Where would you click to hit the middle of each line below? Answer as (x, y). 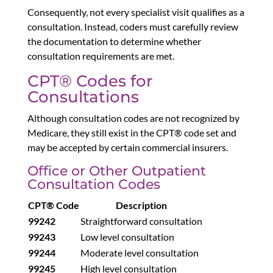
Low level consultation (127, 237)
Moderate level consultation (139, 253)
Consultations (83, 97)
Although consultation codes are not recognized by (133, 118)
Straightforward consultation (141, 221)
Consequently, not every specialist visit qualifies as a (136, 12)
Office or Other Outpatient (116, 171)
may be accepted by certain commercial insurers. (127, 147)
